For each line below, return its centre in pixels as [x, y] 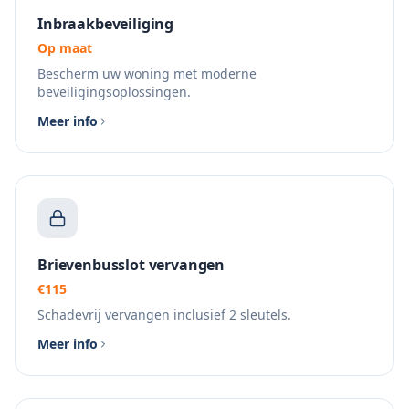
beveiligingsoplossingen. [114, 92]
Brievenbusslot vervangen [131, 265]
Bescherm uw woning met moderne [147, 73]
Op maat [65, 48]
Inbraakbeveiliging [106, 24]
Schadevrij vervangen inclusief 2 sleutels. [164, 315]
